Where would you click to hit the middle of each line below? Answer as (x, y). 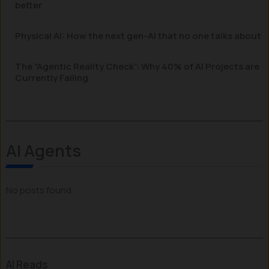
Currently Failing (52, 78)
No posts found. (40, 190)
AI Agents (44, 150)
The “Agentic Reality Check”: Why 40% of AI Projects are (137, 66)
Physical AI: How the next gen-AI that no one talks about (138, 36)
